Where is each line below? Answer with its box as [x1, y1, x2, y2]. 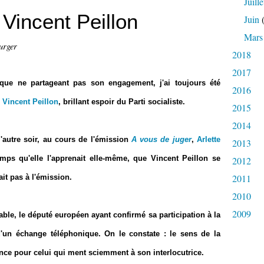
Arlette [197, 135, 221, 144]
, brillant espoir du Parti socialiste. [58, 97, 185, 106]
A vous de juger [131, 135, 192, 144]
